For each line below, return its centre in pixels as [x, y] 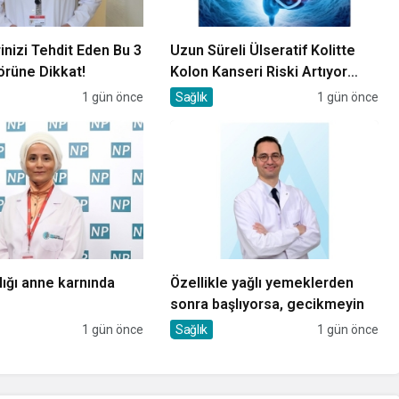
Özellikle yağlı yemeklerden [261, 282]
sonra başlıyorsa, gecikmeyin [267, 304]
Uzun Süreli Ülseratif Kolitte [262, 50]
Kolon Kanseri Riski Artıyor [258, 71]
